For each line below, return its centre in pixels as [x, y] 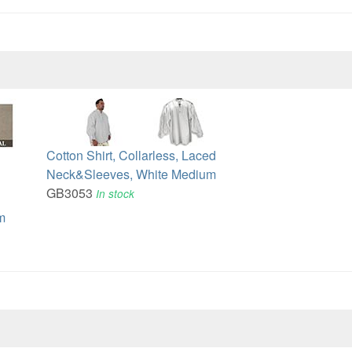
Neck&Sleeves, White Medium [132, 174]
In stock [115, 193]
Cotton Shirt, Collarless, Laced [132, 155]
